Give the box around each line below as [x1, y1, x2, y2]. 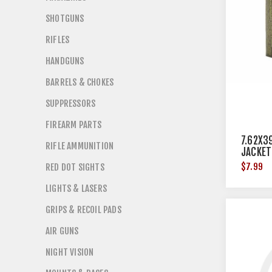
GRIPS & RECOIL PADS [46, 204, 121, 216]
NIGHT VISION [46, 246, 94, 258]
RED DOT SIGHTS [46, 161, 104, 173]
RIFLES [46, 34, 70, 46]
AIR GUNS [46, 225, 79, 237]
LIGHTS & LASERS [46, 183, 107, 194]
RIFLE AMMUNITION [46, 140, 114, 152]
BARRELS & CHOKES [46, 76, 114, 88]
